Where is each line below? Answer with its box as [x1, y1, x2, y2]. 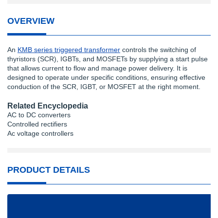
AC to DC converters [7, 111, 71, 119]
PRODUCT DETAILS [7, 165, 90, 175]
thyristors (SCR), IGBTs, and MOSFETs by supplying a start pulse [7, 55, 208, 63]
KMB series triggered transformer [18, 46, 120, 54]
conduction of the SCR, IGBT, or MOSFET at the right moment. [7, 83, 200, 91]
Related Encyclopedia [7, 101, 88, 110]
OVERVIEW [7, 16, 54, 26]
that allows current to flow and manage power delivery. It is [7, 64, 187, 72]
